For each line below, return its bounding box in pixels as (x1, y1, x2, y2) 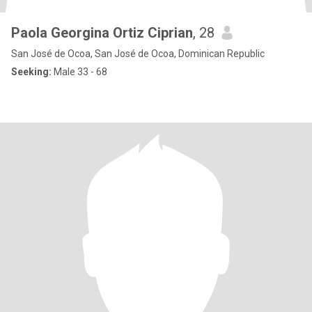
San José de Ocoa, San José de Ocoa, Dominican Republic (11, 48, 265, 59)
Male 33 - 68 (52, 66, 107, 77)
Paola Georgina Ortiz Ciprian (11, 24, 193, 41)
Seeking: (11, 66, 52, 77)
